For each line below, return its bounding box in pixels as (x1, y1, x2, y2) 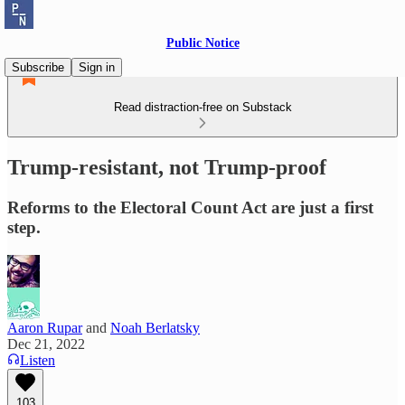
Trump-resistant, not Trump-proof (7, 155, 326, 179)
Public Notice (165, 36, 240, 50)
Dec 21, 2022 (7, 335, 85, 352)
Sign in (79, 61, 115, 74)
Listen (20, 352, 55, 368)
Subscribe (12, 61, 64, 74)
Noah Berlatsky (110, 319, 200, 335)
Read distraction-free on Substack (113, 100, 292, 114)
